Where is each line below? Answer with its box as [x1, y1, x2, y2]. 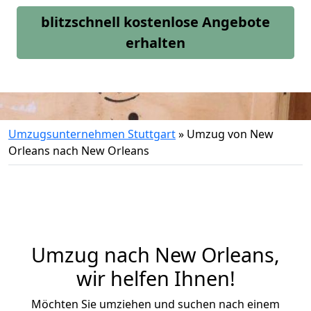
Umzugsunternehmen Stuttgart [8, 126, 176, 142]
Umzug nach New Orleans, [31, 241, 280, 268]
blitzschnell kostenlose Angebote [41, 12, 270, 31]
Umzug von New [187, 126, 274, 142]
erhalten [126, 33, 185, 52]
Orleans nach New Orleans [8, 143, 149, 158]
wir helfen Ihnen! [76, 264, 235, 292]
